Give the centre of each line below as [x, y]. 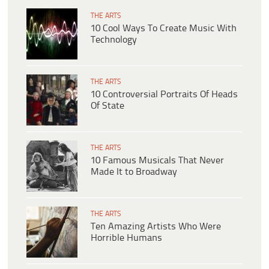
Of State [107, 106]
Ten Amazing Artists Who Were [156, 227]
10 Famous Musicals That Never [157, 161]
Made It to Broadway [134, 172]
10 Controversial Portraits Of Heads [164, 95]
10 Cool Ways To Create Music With [164, 29]
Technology [114, 40]
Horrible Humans [126, 238]
